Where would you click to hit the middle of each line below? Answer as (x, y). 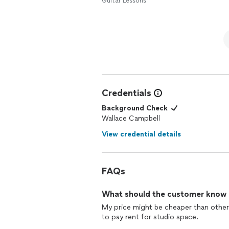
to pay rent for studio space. (150, 217)
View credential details (141, 134)
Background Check (135, 108)
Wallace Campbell (131, 118)
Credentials (127, 93)
